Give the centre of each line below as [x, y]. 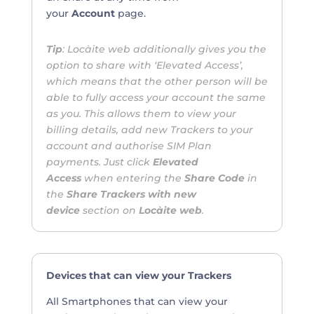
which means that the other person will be [157, 81]
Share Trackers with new [130, 194]
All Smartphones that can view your [137, 301]
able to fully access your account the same [156, 97]
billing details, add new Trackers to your [149, 130]
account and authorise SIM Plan [129, 146]
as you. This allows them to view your [141, 114]
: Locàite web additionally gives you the [164, 49]
